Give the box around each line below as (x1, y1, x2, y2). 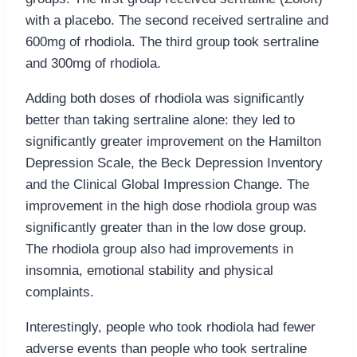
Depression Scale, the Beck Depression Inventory (25, 155, 323, 171)
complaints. (25, 284, 94, 300)
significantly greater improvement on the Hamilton (25, 134, 321, 150)
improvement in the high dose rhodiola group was (25, 198, 317, 214)
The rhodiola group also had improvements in (25, 241, 293, 257)
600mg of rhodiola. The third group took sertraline (25, 34, 319, 50)
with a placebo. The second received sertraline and (25, 13, 328, 29)
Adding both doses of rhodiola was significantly (25, 91, 304, 107)
